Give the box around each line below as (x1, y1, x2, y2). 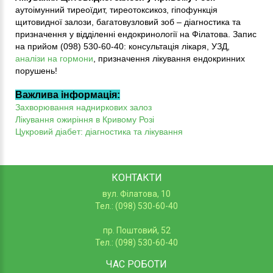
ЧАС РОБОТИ (106, 258, 167, 270)
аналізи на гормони (15, 53, 93, 63)
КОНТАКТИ (111, 171, 162, 183)
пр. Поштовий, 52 (102, 225, 171, 235)
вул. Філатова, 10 (102, 188, 171, 199)
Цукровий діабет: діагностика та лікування (15, 126, 183, 136)
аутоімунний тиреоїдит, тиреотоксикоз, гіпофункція (15, 4, 218, 15)
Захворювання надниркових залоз (15, 102, 152, 112)
